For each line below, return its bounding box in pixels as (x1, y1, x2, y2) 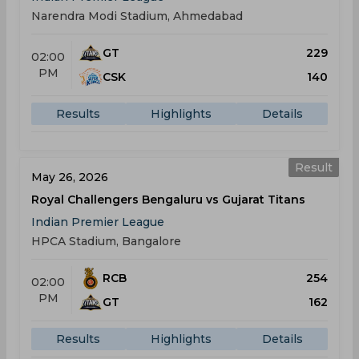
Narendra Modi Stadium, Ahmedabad (31, 9, 243, 23)
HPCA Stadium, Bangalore (31, 234, 181, 248)
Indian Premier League (31, 215, 164, 229)
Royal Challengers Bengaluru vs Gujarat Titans (31, 192, 305, 207)
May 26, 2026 (31, 170, 108, 184)
